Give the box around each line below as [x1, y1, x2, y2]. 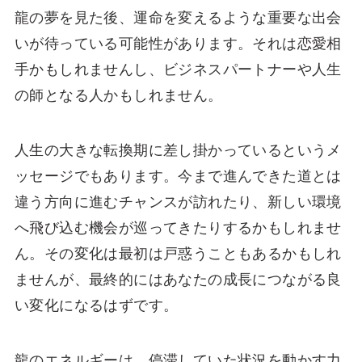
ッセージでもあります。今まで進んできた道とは [14, 167, 342, 184]
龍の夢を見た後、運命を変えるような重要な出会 [14, 10, 342, 26]
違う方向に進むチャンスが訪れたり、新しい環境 [14, 193, 342, 210]
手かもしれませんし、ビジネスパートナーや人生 [14, 61, 342, 78]
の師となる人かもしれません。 [14, 87, 223, 103]
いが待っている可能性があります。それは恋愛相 [14, 36, 342, 52]
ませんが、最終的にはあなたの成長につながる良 [14, 271, 342, 288]
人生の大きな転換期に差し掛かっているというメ [14, 141, 342, 158]
